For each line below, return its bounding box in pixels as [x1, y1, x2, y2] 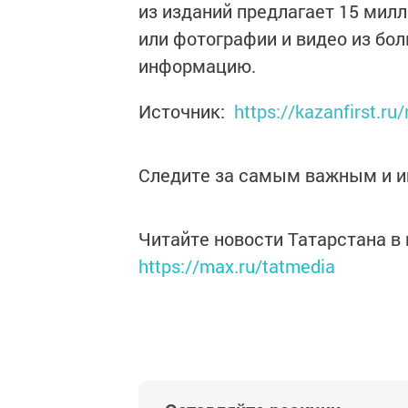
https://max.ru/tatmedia [138, 254, 335, 278]
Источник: [138, 99, 234, 123]
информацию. [138, 54, 256, 77]
